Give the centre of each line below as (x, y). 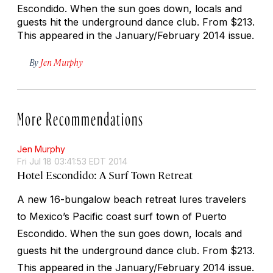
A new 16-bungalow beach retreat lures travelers (132, 199)
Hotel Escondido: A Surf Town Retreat (105, 175)
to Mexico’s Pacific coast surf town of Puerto (122, 216)
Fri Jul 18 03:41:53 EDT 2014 (72, 161)
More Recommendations (80, 116)
